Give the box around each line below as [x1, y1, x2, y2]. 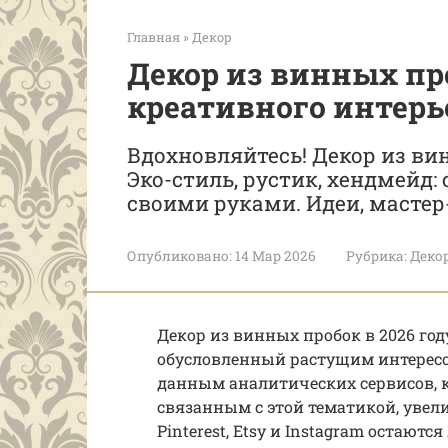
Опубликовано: [127, 247, 232, 265]
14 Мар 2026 [235, 247, 316, 265]
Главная [127, 29, 180, 45]
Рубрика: [346, 247, 407, 265]
